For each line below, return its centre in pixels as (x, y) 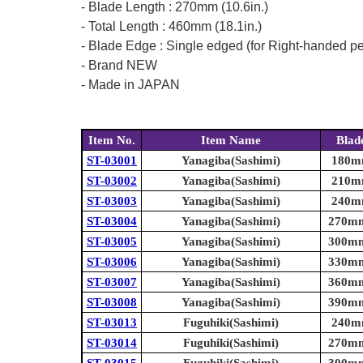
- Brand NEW (119, 66)
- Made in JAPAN (130, 85)
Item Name (231, 141)
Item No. (112, 141)
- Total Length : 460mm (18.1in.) (171, 27)
